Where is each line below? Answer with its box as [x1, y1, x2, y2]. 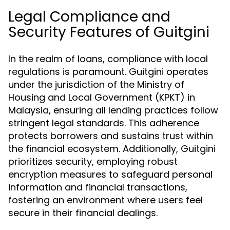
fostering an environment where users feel [8, 194, 203, 206]
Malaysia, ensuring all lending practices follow [8, 104, 218, 117]
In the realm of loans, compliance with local [8, 52, 208, 65]
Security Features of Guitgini [8, 22, 209, 42]
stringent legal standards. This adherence [8, 117, 199, 129]
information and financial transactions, [8, 181, 187, 194]
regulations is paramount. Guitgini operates [8, 65, 208, 78]
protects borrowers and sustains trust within [8, 129, 213, 142]
